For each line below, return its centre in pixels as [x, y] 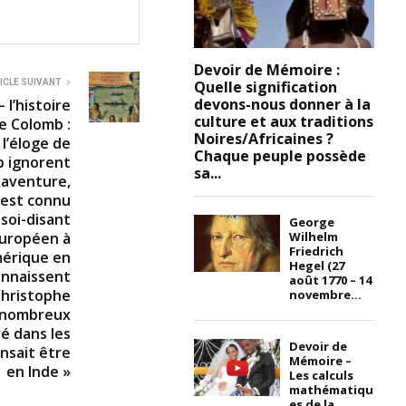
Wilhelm [314, 236]
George [312, 222]
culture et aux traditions [284, 121]
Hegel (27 [317, 265]
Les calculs [322, 375]
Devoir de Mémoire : [267, 69]
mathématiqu [332, 389]
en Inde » [39, 372]
